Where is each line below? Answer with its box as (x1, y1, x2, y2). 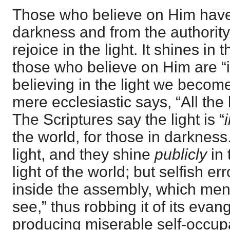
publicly (155, 146, 207, 163)
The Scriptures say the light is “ (12, 111, 224, 128)
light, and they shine (12, 146, 155, 163)
